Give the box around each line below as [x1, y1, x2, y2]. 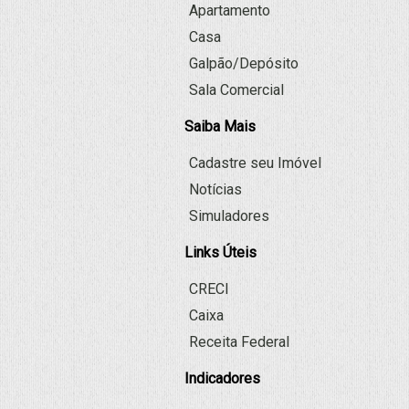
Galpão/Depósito [189, 55, 299, 72]
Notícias [189, 181, 242, 198]
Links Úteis [184, 244, 257, 261]
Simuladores [189, 207, 269, 225]
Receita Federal [189, 333, 289, 351]
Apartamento [189, 2, 270, 19]
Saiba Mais [184, 118, 256, 135]
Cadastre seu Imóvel [189, 154, 321, 172]
